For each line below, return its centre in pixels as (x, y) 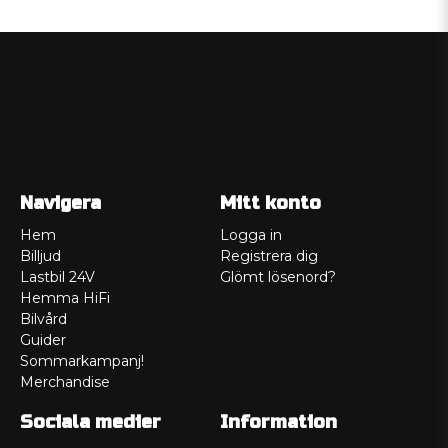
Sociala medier (90, 422)
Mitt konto (270, 203)
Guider (43, 340)
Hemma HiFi (65, 298)
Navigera (60, 203)
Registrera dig (268, 256)
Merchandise (65, 382)
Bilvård (43, 319)
